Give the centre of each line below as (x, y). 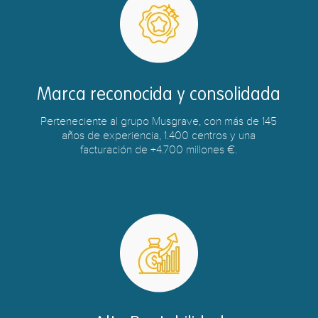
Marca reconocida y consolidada (159, 95)
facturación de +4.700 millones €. (159, 150)
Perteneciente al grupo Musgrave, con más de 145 (159, 121)
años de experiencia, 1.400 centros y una (159, 136)
